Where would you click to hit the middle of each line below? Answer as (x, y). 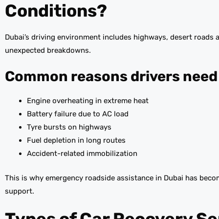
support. (20, 191)
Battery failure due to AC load (78, 114)
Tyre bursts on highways (69, 127)
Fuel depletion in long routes (76, 141)
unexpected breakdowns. (48, 50)
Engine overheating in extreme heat (88, 101)
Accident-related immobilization (82, 154)
